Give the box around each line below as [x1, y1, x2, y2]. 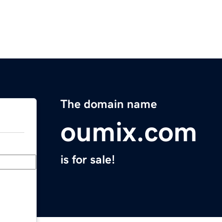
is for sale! [60, 154, 115, 166]
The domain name [60, 98, 157, 111]
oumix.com [60, 118, 197, 146]
